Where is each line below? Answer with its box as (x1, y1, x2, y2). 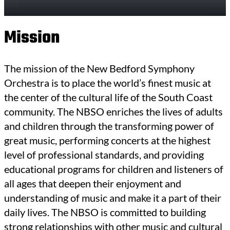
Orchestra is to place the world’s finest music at (4, 76, 211, 89)
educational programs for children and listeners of (4, 163, 223, 176)
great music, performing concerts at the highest (4, 134, 210, 147)
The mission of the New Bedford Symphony (4, 62, 195, 75)
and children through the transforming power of (4, 120, 214, 132)
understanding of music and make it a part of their (4, 191, 221, 204)
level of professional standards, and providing (4, 148, 204, 161)
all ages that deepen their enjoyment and (4, 177, 181, 190)
